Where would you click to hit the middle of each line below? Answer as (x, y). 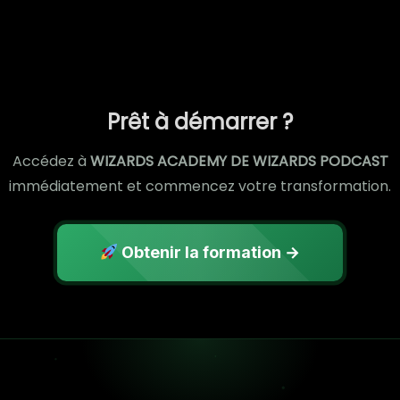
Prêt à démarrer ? (200, 122)
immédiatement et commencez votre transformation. (200, 187)
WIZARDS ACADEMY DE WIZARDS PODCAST (239, 162)
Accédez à (51, 162)
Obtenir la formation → (209, 253)
